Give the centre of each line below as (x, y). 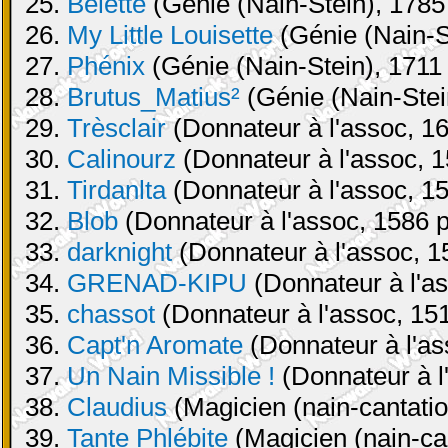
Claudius (117, 407)
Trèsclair (116, 128)
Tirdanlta (116, 190)
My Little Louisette (170, 35)
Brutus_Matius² (153, 97)
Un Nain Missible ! (171, 376)
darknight (119, 252)
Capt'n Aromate (155, 345)
